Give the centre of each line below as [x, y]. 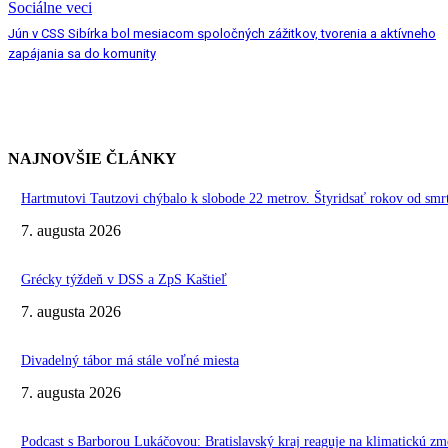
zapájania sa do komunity [82, 53]
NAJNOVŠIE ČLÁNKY [92, 158]
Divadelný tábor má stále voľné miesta [130, 360]
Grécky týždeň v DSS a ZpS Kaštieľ [124, 279]
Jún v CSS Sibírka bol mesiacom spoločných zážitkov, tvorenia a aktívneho [222, 33]
